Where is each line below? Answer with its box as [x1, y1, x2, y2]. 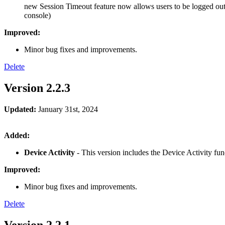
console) [24, 11, 51, 20]
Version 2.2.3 [4, 81, 70, 95]
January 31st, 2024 [36, 105, 98, 114]
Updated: [4, 105, 36, 114]
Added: [4, 131, 30, 140]
